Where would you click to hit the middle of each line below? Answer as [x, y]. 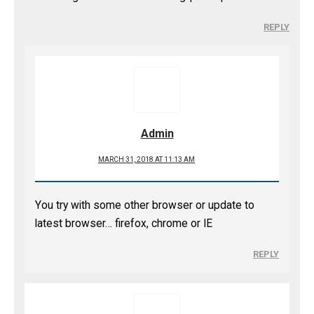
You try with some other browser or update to [145, 205]
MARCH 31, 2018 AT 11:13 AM [146, 159]
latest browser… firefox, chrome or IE [124, 224]
